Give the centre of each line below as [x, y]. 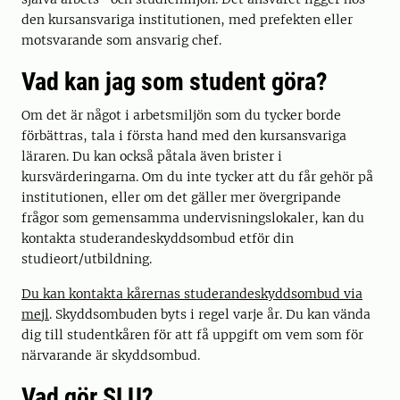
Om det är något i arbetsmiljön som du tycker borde [181, 115]
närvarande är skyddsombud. [111, 355]
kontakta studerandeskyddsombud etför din [158, 238]
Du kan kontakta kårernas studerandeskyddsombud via [192, 294]
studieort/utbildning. [87, 259]
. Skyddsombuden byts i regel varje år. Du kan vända [210, 314]
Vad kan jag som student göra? [175, 82]
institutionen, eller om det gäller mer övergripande [181, 197]
